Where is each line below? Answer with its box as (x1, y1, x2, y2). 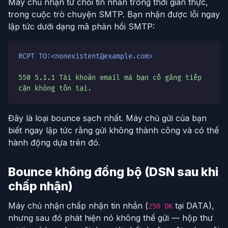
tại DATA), (173, 201, 214, 211)
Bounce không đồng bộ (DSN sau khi (8, 164, 218, 180)
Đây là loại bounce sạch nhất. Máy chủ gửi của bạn (8, 113, 207, 124)
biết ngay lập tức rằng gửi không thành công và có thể (8, 125, 219, 136)
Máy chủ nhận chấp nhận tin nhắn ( (8, 201, 148, 211)
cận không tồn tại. (18, 84, 92, 93)
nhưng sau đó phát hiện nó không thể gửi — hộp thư (8, 213, 213, 223)
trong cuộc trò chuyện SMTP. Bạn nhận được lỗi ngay (8, 9, 220, 20)
